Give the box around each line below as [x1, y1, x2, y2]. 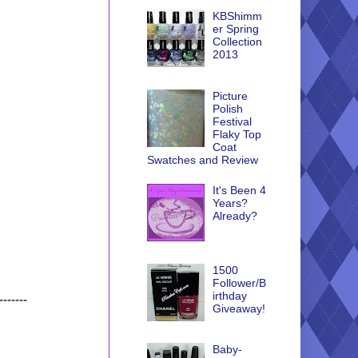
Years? [213, 197, 249, 210]
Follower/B [213, 276, 267, 289]
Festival [213, 114, 253, 128]
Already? [213, 209, 258, 223]
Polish [213, 101, 244, 115]
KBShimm [213, 10, 263, 23]
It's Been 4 [213, 184, 267, 197]
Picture [213, 89, 249, 102]
